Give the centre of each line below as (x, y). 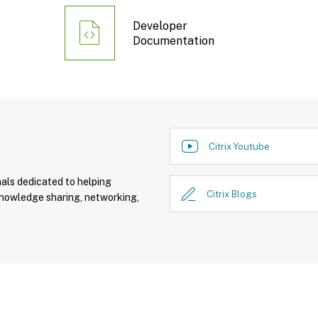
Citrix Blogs (232, 194)
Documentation (173, 40)
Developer (160, 26)
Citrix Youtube (239, 146)
